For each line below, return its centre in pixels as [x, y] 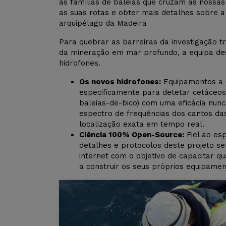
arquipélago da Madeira [103, 23]
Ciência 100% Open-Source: [132, 135]
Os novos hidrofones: [120, 82]
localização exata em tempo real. [142, 124]
